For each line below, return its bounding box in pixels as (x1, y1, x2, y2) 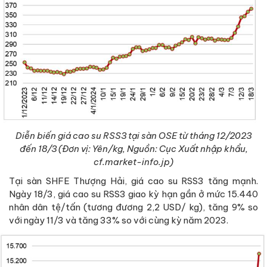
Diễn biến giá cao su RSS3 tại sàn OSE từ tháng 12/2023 (15, 130, 252, 142)
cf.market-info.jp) (94, 156, 173, 168)
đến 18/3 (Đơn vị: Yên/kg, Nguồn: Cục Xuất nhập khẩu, (19, 143, 248, 155)
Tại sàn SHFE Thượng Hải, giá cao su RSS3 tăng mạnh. (9, 175, 258, 187)
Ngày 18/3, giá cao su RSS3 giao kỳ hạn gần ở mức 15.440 (9, 188, 258, 200)
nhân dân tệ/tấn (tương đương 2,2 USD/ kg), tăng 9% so (9, 201, 258, 213)
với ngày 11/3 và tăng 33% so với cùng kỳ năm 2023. (9, 215, 228, 226)
